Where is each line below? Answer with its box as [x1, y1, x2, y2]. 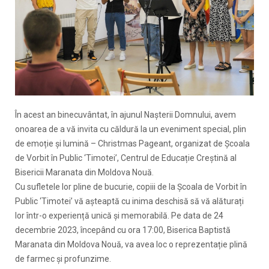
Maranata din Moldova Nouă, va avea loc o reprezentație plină [15, 239, 247, 249]
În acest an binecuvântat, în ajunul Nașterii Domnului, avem [15, 109, 236, 119]
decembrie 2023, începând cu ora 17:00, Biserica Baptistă [15, 225, 231, 235]
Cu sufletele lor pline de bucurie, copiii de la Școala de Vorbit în [15, 181, 247, 192]
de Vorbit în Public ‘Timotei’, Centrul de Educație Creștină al [15, 153, 237, 163]
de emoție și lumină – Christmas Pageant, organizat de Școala [15, 138, 250, 148]
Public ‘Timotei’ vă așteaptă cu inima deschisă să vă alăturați [15, 196, 244, 206]
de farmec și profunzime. [15, 253, 111, 264]
